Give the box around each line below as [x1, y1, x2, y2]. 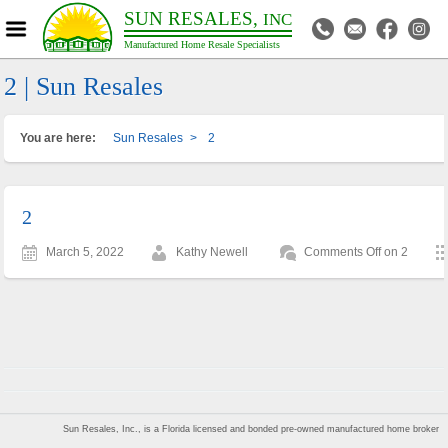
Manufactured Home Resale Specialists [124, 39, 281, 51]
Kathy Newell [176, 244, 249, 259]
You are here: [20, 130, 97, 145]
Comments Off [304, 244, 382, 259]
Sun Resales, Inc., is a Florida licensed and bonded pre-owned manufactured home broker [63, 423, 440, 434]
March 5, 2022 [46, 244, 125, 259]
